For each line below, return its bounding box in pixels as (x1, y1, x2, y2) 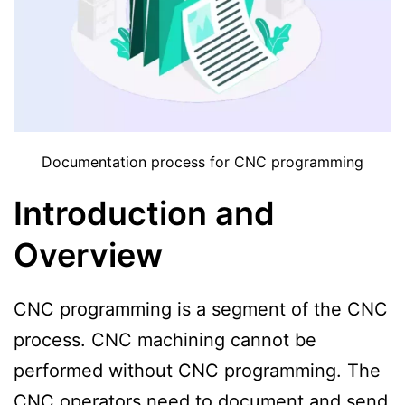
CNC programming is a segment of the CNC (14, 297, 388, 320)
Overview (14, 234, 163, 275)
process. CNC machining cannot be (14, 328, 316, 351)
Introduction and (14, 193, 275, 233)
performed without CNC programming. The (14, 359, 381, 381)
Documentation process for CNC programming (42, 152, 363, 171)
